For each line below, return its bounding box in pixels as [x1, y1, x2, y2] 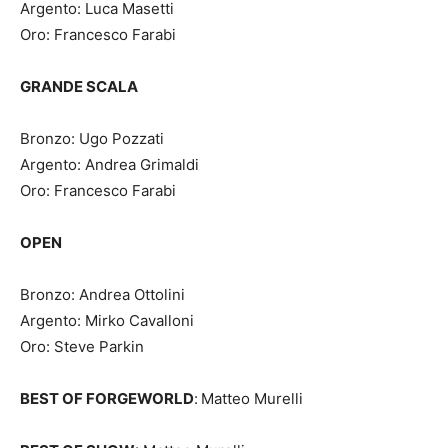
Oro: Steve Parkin [20, 337, 144, 357]
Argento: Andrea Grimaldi [20, 155, 199, 175]
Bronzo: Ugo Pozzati [20, 129, 164, 149]
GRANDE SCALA [20, 77, 138, 97]
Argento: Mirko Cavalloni [20, 311, 194, 331]
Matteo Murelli [201, 389, 303, 409]
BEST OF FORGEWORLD [20, 389, 194, 409]
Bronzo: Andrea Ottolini [20, 285, 185, 305]
